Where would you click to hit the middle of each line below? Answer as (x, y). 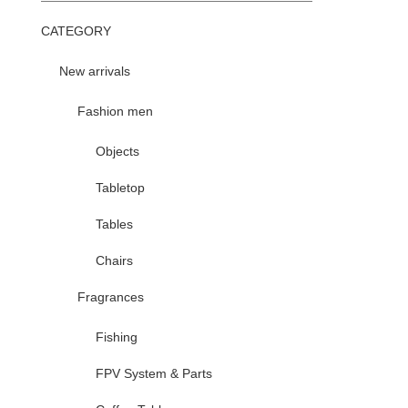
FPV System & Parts (154, 373)
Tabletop (120, 187)
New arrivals (95, 71)
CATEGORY (76, 31)
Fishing (117, 337)
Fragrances (111, 296)
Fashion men (115, 111)
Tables (114, 224)
